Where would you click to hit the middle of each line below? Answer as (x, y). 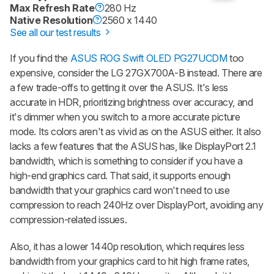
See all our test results (56, 32)
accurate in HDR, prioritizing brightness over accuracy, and (131, 102)
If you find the (40, 58)
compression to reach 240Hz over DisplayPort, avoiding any (137, 205)
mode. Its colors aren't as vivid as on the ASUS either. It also (135, 131)
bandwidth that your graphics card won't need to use (120, 190)
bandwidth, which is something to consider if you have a (127, 161)
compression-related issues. (68, 219)
